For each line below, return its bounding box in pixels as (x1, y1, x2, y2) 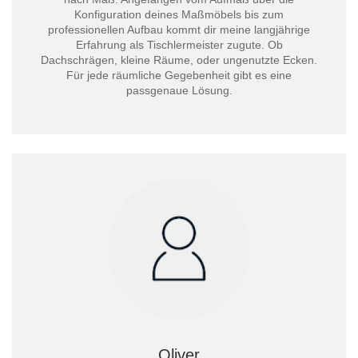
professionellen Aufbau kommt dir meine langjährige (48, 23, 310, 36)
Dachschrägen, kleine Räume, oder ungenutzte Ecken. (41, 54, 317, 66)
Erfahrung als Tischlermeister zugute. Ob (75, 38, 283, 51)
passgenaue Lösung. (125, 84, 233, 97)
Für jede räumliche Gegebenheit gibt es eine (66, 69, 292, 82)
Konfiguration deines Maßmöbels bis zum (74, 8, 284, 21)
